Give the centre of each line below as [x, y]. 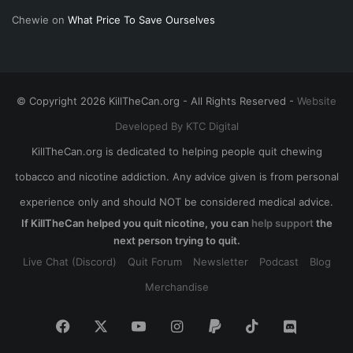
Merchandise [176, 286]
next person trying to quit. [176, 240]
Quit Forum [154, 261]
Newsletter [220, 261]
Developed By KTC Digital [176, 126]
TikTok [281, 325]
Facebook [102, 325]
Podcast [279, 261]
